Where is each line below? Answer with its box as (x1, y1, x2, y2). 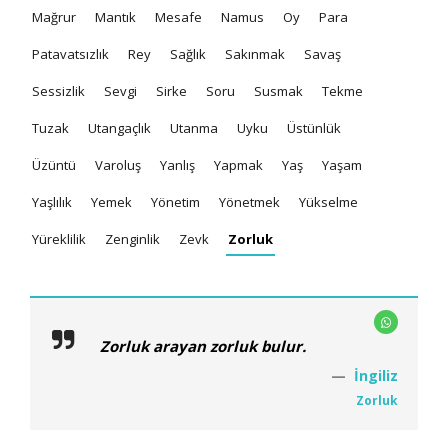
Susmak (254, 81, 303, 100)
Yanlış (160, 155, 195, 174)
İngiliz (354, 365, 398, 385)
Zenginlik (105, 229, 160, 248)
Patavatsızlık (32, 44, 109, 63)
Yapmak (214, 155, 263, 174)
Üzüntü (32, 155, 76, 174)
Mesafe (155, 7, 202, 26)
